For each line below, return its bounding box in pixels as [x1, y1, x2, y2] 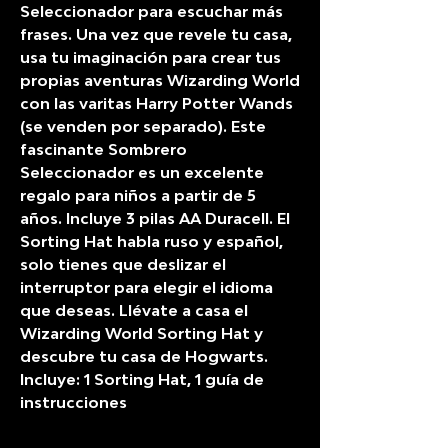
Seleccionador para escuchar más [20, 2, 283, 21]
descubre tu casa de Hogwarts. [20, 347, 268, 366]
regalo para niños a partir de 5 [20, 186, 256, 205]
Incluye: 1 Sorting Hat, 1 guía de [20, 370, 264, 389]
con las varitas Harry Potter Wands [20, 94, 293, 113]
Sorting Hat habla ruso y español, [20, 232, 283, 251]
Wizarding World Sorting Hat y [20, 324, 263, 343]
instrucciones [20, 393, 127, 412]
